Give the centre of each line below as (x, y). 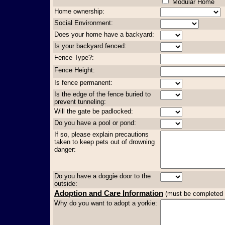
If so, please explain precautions (101, 134)
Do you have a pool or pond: (95, 123)
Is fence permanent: (83, 82)
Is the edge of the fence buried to (102, 94)
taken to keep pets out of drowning (104, 142)
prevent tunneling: (80, 101)
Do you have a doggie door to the (102, 176)
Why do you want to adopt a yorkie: (106, 203)
